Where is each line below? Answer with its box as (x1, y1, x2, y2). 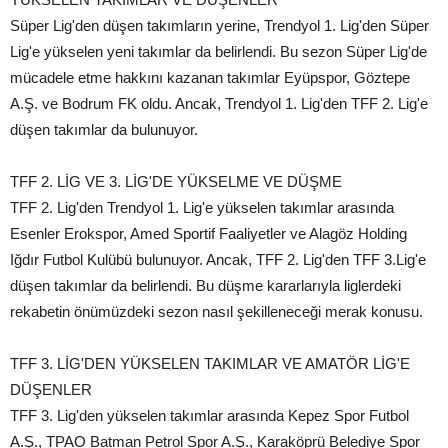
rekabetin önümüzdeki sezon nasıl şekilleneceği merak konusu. (10, 302, 423, 320)
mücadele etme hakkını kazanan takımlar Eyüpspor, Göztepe (10, 68, 410, 86)
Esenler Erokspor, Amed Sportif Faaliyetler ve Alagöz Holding (10, 224, 407, 242)
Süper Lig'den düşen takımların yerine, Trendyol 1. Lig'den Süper (10, 16, 429, 34)
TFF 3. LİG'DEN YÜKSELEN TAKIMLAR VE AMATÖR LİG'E (10, 354, 410, 372)
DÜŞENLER (10, 380, 92, 398)
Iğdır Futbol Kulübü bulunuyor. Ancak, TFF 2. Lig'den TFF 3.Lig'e (10, 250, 426, 268)
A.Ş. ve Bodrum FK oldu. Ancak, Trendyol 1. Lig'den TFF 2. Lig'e (10, 94, 428, 112)
